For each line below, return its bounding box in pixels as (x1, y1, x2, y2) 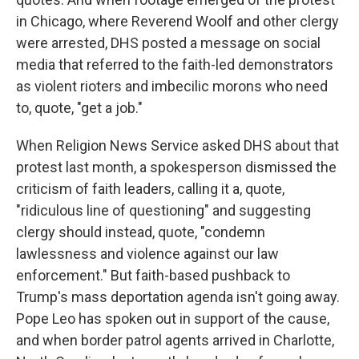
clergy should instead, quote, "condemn (16, 224, 265, 240)
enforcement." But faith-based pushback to (16, 267, 290, 284)
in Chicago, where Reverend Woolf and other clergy (16, 13, 339, 30)
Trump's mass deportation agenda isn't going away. (16, 288, 340, 305)
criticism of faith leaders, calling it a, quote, (16, 180, 284, 197)
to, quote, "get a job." (16, 99, 143, 116)
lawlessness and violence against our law (16, 245, 279, 262)
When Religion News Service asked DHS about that (16, 137, 339, 154)
